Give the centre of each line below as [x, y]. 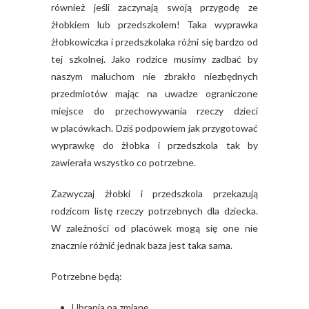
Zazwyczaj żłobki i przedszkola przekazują [154, 193]
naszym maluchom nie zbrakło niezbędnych [154, 76]
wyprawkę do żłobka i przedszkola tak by [154, 145]
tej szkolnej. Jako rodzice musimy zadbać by [154, 59]
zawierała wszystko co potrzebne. [123, 162]
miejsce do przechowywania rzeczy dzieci [154, 110]
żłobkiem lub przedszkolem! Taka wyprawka [154, 24]
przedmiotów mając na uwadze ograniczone [154, 93]
